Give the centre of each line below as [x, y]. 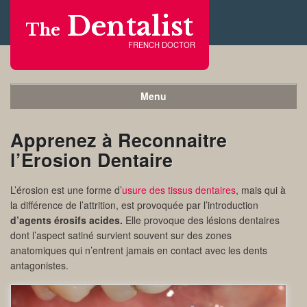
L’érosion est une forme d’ [66, 190]
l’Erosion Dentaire [91, 160]
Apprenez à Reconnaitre [119, 140]
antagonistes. [39, 265]
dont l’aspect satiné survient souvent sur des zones [121, 235]
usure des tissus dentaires [179, 190]
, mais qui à [261, 190]
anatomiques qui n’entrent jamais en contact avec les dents [139, 250]
